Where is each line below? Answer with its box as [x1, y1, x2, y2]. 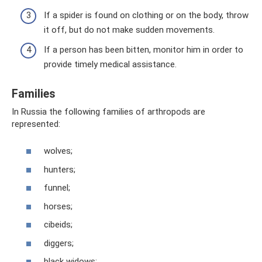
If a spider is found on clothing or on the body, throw [44, 10, 249, 20]
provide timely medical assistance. [44, 58, 177, 70]
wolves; [44, 146, 73, 156]
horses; [44, 201, 73, 212]
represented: [12, 118, 60, 129]
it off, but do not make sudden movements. [44, 25, 215, 35]
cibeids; [44, 219, 73, 230]
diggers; [44, 237, 74, 249]
